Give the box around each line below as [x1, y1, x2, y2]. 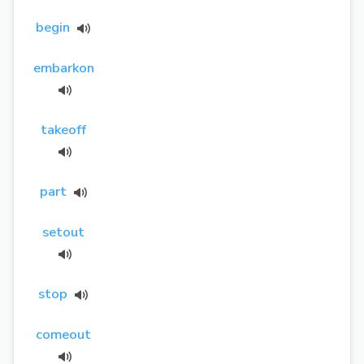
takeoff [40, 119, 86, 139]
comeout [35, 324, 91, 344]
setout [41, 222, 84, 241]
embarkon [33, 58, 94, 77]
